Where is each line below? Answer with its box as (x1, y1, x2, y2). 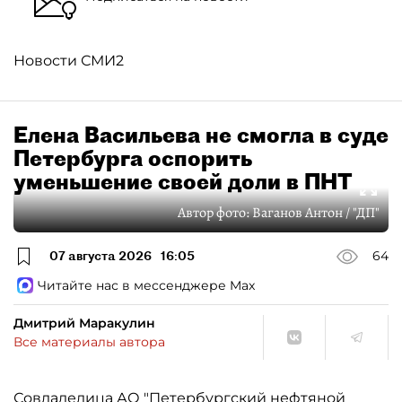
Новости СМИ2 (13, 51, 124, 69)
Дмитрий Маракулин (13, 314, 155, 331)
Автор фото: (178, 202, 252, 223)
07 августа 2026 (49, 248, 152, 265)
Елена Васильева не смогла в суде (13, 120, 389, 148)
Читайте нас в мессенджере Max (38, 276, 255, 293)
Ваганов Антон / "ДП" (252, 202, 380, 223)
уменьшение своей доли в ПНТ (13, 167, 353, 195)
